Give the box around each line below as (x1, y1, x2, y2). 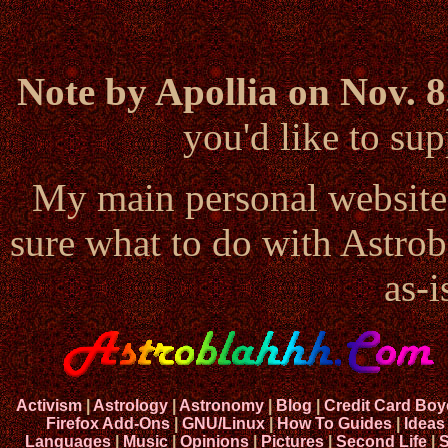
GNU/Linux (181, 415, 265, 432)
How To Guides (276, 415, 392, 432)
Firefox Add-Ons (45, 415, 170, 432)
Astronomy (178, 397, 264, 414)
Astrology (92, 397, 168, 414)
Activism (15, 397, 82, 414)
